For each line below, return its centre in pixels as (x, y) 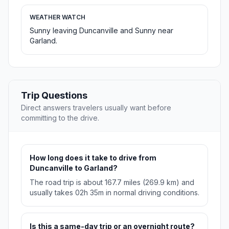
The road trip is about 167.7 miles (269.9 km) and (112, 182)
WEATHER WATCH (58, 17)
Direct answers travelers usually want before (96, 108)
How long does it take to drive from (93, 158)
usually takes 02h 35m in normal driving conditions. (114, 193)
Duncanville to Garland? (74, 168)
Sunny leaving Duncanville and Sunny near (101, 31)
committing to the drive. (60, 118)
